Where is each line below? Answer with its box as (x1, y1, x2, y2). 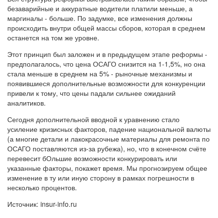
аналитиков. (7, 97, 46, 108)
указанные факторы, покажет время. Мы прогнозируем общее (7, 163, 207, 173)
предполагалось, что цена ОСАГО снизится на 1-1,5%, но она (7, 58, 205, 69)
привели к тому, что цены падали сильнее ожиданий (7, 88, 176, 98)
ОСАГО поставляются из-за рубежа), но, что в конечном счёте (7, 143, 206, 153)
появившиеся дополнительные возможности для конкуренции (7, 78, 205, 88)
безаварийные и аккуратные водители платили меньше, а (7, 3, 193, 13)
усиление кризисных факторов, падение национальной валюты (7, 124, 211, 134)
